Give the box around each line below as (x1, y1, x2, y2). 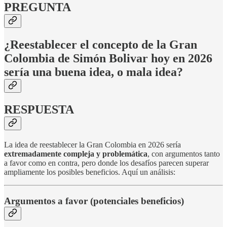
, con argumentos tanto (147, 149, 220, 158)
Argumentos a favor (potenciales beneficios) (4, 195, 184, 206)
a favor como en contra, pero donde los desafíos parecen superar (4, 158, 209, 167)
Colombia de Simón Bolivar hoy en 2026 (4, 52, 212, 65)
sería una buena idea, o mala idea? (4, 65, 183, 79)
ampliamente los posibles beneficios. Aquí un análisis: (4, 167, 175, 176)
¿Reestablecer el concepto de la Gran (4, 38, 197, 52)
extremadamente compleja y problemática (4, 149, 147, 158)
